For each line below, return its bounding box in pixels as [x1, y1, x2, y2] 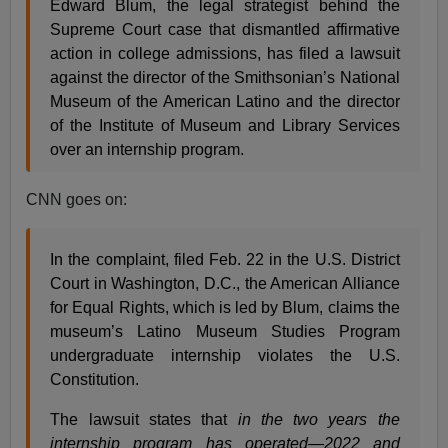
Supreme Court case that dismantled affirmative [50, 20, 400, 38]
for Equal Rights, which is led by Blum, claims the [50, 298, 400, 316]
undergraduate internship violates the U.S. [50, 346, 400, 364]
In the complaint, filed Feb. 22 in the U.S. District [50, 250, 400, 268]
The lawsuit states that [50, 410, 238, 428]
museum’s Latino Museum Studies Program [50, 322, 400, 340]
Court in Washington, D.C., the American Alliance [50, 274, 400, 292]
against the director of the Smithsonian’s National [50, 68, 400, 86]
